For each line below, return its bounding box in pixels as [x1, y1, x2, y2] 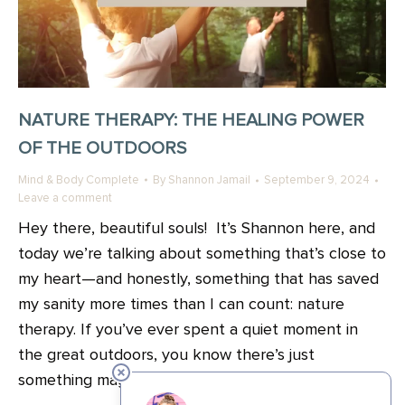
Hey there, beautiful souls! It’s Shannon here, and [18, 221, 375, 238]
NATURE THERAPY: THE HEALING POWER [18, 111, 364, 130]
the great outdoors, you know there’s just [18, 347, 315, 364]
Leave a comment [18, 193, 112, 205]
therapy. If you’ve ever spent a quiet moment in [18, 322, 358, 339]
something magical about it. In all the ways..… [18, 372, 334, 390]
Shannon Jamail [168, 174, 250, 187]
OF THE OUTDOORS [18, 139, 187, 158]
